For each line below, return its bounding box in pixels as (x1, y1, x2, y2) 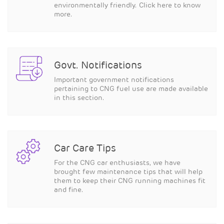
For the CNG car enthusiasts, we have (54, 159, 180, 167)
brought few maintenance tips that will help (54, 168, 202, 176)
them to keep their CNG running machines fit (54, 177, 205, 185)
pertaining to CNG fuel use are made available (54, 85, 208, 93)
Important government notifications (54, 76, 174, 84)
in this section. (54, 94, 104, 102)
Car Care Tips (54, 144, 116, 154)
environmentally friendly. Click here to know (54, 2, 200, 10)
